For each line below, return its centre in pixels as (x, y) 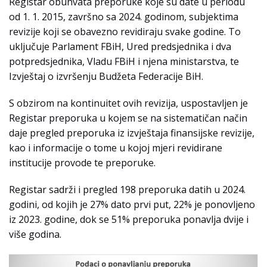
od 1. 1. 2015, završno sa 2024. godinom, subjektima (124, 17)
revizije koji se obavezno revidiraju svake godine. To (125, 32)
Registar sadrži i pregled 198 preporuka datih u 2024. (127, 190)
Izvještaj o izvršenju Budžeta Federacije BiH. (106, 77)
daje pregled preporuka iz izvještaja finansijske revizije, (132, 133)
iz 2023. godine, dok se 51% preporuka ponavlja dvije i (129, 220)
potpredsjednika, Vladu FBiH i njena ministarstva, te (124, 62)
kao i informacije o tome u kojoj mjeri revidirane (116, 148)
